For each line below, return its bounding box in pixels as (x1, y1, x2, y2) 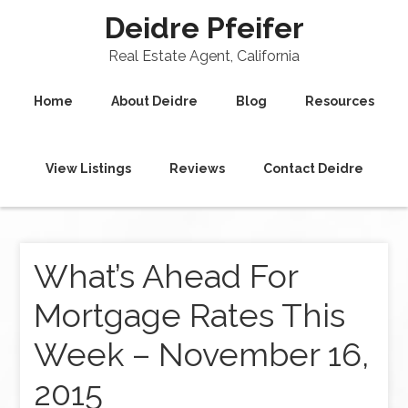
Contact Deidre (262, 161, 363, 176)
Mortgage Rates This (34, 296, 346, 334)
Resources (305, 94, 374, 108)
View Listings (45, 161, 131, 176)
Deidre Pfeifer (104, 11, 304, 45)
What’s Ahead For (34, 257, 299, 295)
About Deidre (111, 94, 198, 108)
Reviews (168, 161, 225, 176)
